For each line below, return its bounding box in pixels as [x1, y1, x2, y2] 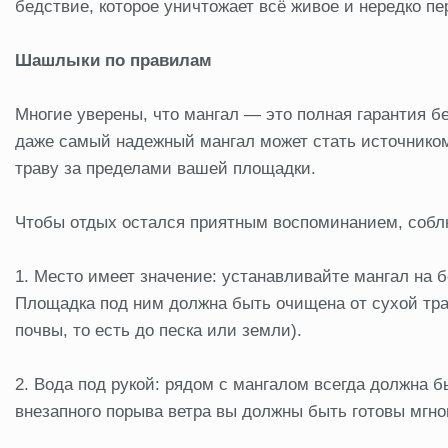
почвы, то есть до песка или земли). [15, 320, 302, 340]
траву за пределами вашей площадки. [15, 158, 321, 178]
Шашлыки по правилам [15, 50, 212, 70]
